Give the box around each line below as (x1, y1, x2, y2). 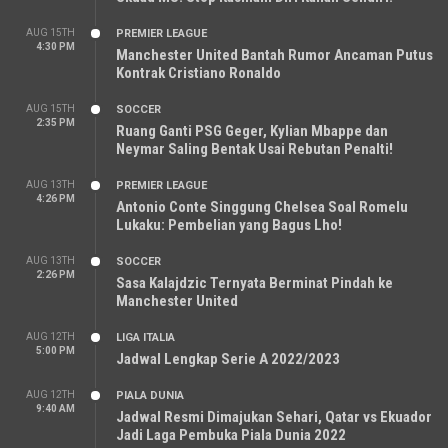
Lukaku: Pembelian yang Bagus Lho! (116, 216, 342, 234)
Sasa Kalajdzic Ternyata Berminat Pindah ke (116, 274, 393, 292)
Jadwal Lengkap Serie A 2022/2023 (116, 350, 340, 368)
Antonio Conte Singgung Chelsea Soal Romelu (116, 198, 408, 216)
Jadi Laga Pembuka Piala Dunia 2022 (116, 426, 346, 444)
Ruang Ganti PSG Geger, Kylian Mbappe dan (116, 122, 388, 140)
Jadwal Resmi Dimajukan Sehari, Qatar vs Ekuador (116, 408, 432, 426)
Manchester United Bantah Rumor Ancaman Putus (116, 46, 433, 64)
